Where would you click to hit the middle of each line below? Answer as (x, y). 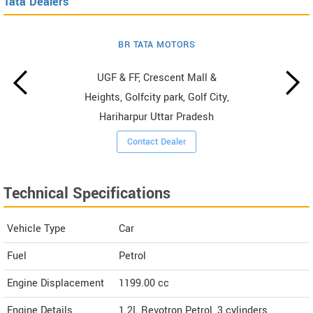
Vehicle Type (36, 229)
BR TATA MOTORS (157, 45)
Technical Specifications (87, 194)
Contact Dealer (157, 142)
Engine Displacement (56, 284)
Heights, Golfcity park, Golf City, (156, 98)
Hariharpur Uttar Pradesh (157, 117)
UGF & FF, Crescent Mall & (156, 78)
